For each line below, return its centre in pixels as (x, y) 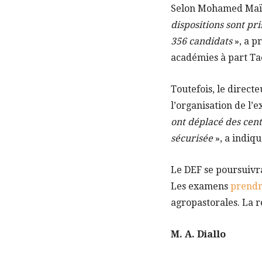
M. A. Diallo (198, 234)
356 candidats (201, 41)
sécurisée (192, 138)
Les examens (201, 186)
